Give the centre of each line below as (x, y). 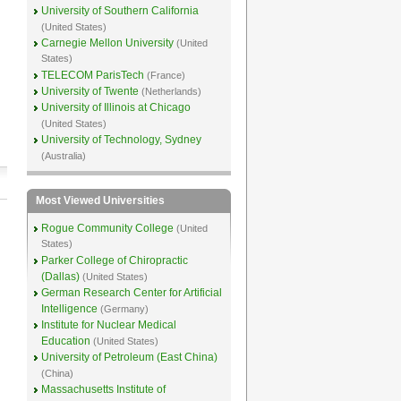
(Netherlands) (171, 91)
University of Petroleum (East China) (129, 357)
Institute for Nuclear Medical (108, 325)
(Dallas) (60, 277)
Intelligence (69, 309)
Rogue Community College (107, 228)
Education (65, 341)
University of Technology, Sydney (121, 140)
